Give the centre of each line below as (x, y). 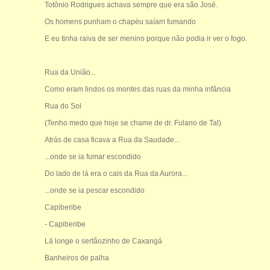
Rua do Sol (63, 106)
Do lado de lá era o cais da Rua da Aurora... (116, 173)
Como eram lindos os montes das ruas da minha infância (137, 89)
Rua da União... (70, 72)
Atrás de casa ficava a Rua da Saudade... (112, 140)
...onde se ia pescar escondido (94, 190)
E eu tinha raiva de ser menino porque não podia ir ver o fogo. (146, 38)
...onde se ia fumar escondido (93, 156)
